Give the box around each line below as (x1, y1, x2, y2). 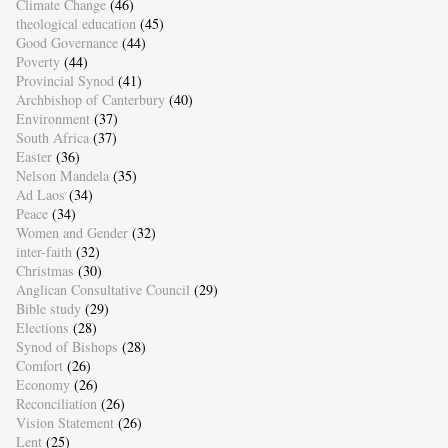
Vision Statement (15, 412, 114, 432)
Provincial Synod (15, 70, 114, 90)
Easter (15, 146, 52, 166)
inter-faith (15, 241, 72, 261)
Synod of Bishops (15, 336, 118, 356)
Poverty (15, 51, 60, 71)
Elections (15, 317, 69, 337)
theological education (15, 13, 136, 33)
